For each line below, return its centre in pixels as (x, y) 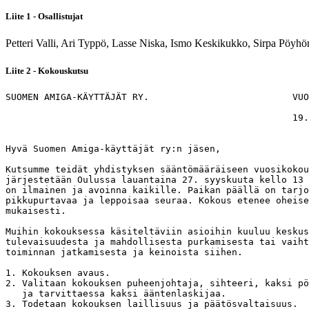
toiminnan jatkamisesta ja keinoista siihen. (124, 252)
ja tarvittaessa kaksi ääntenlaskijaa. (116, 293)
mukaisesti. (36, 210)
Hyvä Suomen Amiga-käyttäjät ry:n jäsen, (113, 148)
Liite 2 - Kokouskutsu (47, 70)
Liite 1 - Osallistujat (44, 17)
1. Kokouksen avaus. (58, 272)
